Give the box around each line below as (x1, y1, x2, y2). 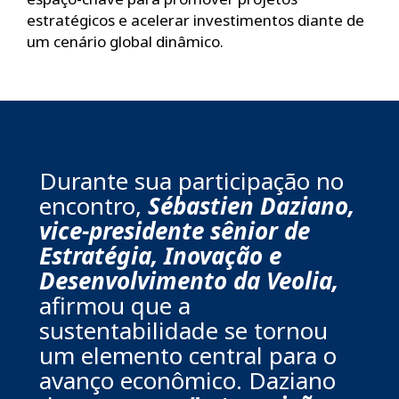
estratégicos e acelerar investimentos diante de (27, 9, 364, 30)
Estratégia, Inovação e (39, 239, 281, 272)
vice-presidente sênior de (39, 214, 310, 247)
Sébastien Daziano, (148, 189, 354, 222)
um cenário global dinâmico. (27, 30, 224, 52)
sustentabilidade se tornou (39, 313, 328, 346)
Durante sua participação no (39, 164, 344, 197)
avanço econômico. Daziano (39, 363, 336, 396)
